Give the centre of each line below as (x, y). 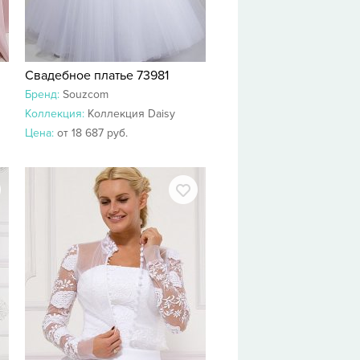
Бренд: (44, 94)
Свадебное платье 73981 (97, 76)
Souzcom (86, 94)
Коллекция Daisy (131, 114)
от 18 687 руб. (92, 133)
